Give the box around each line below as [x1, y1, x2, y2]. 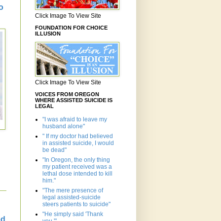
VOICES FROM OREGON [35, 91, 99, 98]
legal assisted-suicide [42, 194, 101, 201]
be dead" [42, 147, 67, 154]
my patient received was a [42, 163, 112, 171]
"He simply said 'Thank [42, 211, 103, 218]
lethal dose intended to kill [42, 170, 112, 178]
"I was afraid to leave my [42, 116, 107, 123]
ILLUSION [35, 31, 61, 37]
